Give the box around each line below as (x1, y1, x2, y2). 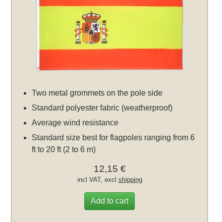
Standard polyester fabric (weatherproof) (32, 104, 173, 112)
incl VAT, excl (77, 176, 118, 184)
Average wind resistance (32, 118, 119, 127)
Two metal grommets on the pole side (32, 89, 163, 98)
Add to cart (91, 197, 129, 206)
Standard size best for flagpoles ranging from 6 (32, 133, 195, 142)
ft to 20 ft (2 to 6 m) (32, 145, 96, 154)
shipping (118, 176, 142, 184)
